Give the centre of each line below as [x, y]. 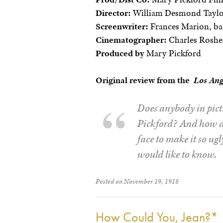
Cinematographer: [131, 40]
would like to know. [177, 155]
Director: [113, 13]
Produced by [120, 54]
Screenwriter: [122, 27]
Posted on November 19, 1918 [137, 181]
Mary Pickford [173, 54]
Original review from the [145, 80]
